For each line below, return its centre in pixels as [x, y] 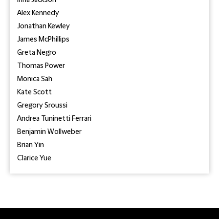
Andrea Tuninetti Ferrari [54, 119]
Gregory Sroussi [42, 106]
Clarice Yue [34, 158]
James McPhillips [43, 40]
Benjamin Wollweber [49, 132]
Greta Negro [37, 53]
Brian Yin [31, 145]
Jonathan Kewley [44, 26]
